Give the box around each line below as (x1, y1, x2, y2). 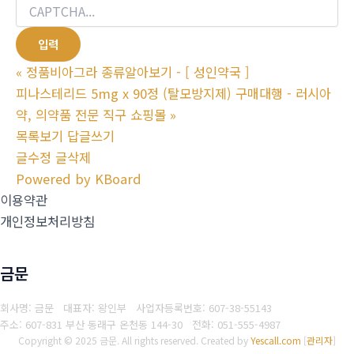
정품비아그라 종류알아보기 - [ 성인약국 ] (26, 62, 250, 81)
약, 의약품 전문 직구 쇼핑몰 (16, 104, 166, 124)
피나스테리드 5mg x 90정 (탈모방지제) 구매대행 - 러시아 (16, 83, 331, 103)
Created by (201, 333, 250, 347)
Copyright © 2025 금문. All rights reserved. (18, 333, 201, 347)
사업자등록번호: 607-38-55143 (136, 300, 272, 315)
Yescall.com (250, 333, 301, 347)
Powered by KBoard (16, 168, 141, 188)
